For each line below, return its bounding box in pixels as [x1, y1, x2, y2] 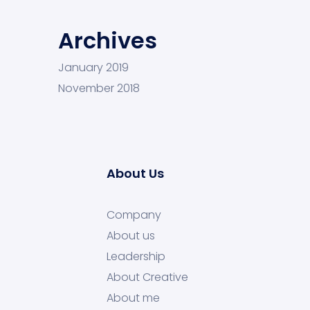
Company [107, 207, 161, 223]
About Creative [107, 269, 188, 285]
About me [107, 290, 160, 306]
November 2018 [58, 80, 140, 96]
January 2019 [58, 60, 129, 75]
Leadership [107, 248, 165, 264]
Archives [58, 25, 157, 56]
